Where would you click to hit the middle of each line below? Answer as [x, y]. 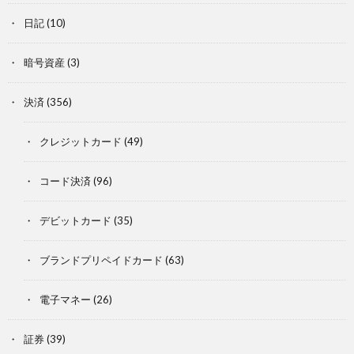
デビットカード [75, 220]
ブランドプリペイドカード [101, 260]
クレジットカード [81, 141]
